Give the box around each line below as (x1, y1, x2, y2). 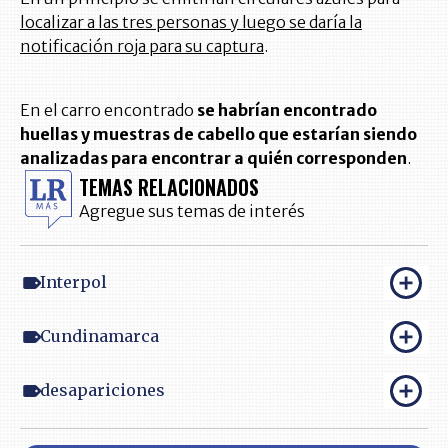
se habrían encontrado (197, 99, 377, 120)
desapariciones (40, 380, 165, 401)
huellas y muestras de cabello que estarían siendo (20, 123, 417, 144)
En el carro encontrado (20, 99, 197, 120)
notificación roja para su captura (20, 35, 264, 56)
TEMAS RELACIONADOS (79, 172, 259, 203)
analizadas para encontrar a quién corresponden (20, 147, 407, 168)
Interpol (40, 272, 107, 293)
